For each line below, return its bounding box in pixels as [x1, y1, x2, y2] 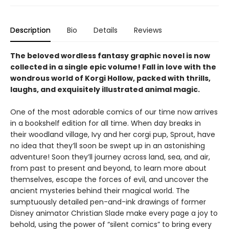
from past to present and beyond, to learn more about [10, 163, 207, 173]
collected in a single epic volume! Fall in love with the [10, 62, 216, 72]
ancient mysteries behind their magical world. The [10, 186, 190, 196]
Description [10, 25, 51, 35]
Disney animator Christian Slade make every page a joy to [10, 208, 218, 218]
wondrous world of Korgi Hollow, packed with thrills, [10, 73, 211, 83]
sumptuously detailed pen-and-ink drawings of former [10, 197, 206, 207]
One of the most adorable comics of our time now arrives [10, 107, 218, 117]
